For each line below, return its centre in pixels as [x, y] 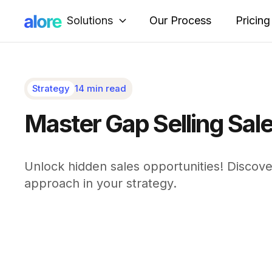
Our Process [180, 20]
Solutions [90, 20]
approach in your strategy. [100, 183]
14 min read [100, 88]
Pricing [253, 20]
